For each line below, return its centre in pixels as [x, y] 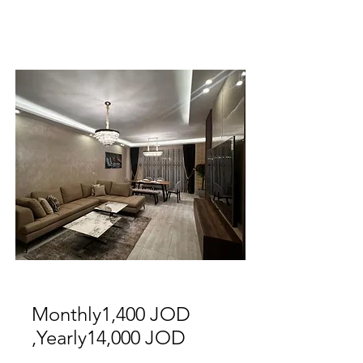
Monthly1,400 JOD [111, 314]
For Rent [200, 273]
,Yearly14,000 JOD [109, 337]
